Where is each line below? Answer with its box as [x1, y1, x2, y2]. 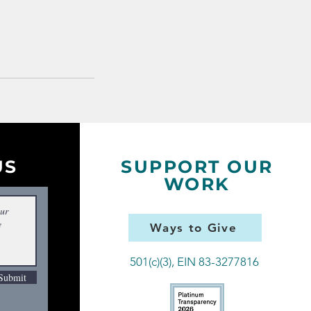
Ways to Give [150, 221, 237, 235]
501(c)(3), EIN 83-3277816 [129, 255, 259, 269]
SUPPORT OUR [121, 156, 274, 177]
